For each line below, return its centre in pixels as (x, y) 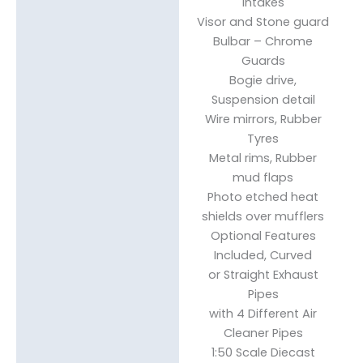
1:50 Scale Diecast (263, 353)
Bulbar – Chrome (263, 42)
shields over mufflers (263, 217)
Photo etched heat (263, 197)
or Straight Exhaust (263, 275)
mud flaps (263, 178)
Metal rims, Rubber (263, 158)
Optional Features (263, 236)
